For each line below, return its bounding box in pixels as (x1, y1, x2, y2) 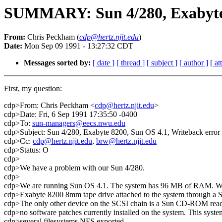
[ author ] (179, 58, 208, 67)
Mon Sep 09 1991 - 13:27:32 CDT (22, 42, 133, 51)
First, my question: (4, 84, 62, 93)
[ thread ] (116, 58, 145, 67)
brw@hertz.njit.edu (96, 137, 157, 146)
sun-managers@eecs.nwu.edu (32, 119, 125, 128)
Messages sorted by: (24, 58, 91, 67)
